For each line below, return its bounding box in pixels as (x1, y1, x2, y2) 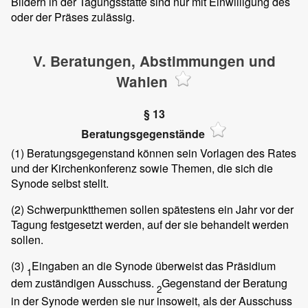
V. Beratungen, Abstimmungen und (32, 50, 276, 71)
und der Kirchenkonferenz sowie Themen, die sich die (11, 160, 273, 177)
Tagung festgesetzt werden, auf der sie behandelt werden (11, 217, 289, 233)
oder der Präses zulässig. (11, 8, 135, 25)
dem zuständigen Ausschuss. (11, 275, 157, 291)
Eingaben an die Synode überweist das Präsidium (32, 258, 276, 274)
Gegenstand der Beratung (162, 275, 287, 291)
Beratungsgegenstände (81, 125, 205, 142)
